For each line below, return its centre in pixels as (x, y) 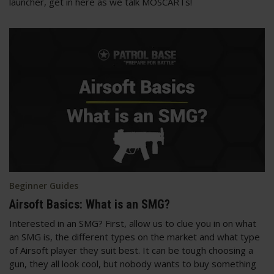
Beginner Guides (44, 185)
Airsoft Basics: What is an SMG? (90, 204)
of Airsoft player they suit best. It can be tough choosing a (131, 250)
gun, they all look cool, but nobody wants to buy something (133, 263)
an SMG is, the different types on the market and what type (135, 236)
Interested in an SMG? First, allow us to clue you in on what (133, 223)
